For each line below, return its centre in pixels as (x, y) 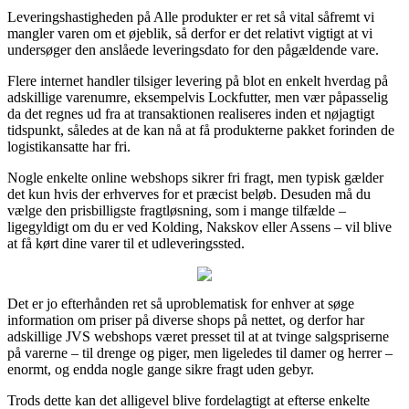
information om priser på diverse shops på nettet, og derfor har (186, 320)
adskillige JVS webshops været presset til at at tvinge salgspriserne (198, 336)
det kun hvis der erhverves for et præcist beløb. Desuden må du (189, 194)
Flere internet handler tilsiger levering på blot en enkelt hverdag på (198, 80)
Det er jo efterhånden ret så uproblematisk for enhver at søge (181, 303)
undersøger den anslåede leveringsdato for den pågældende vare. (193, 49)
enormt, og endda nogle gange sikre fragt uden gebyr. (161, 369)
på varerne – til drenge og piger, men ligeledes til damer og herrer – (200, 352)
